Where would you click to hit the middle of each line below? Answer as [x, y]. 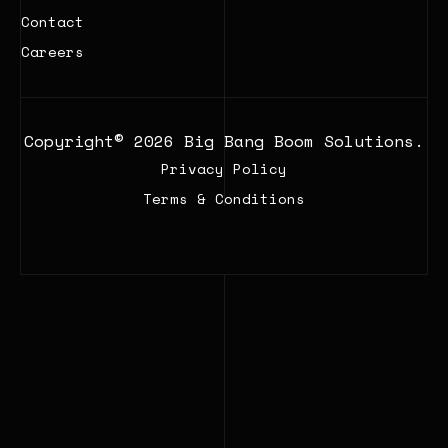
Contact [52, 21]
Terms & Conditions [224, 198]
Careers [52, 51]
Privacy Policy [224, 168]
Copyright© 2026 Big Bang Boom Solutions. [224, 140]
